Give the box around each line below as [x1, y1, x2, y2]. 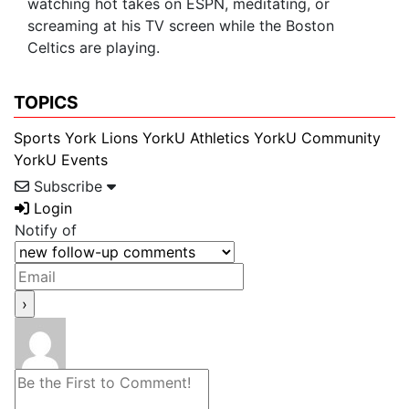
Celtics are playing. [27, 38, 160, 58]
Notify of [15, 220, 77, 239]
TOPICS [14, 91, 79, 114]
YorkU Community [254, 128, 381, 147]
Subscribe [34, 176, 102, 195]
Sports [14, 128, 60, 147]
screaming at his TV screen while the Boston [27, 16, 334, 36]
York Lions [65, 128, 138, 147]
